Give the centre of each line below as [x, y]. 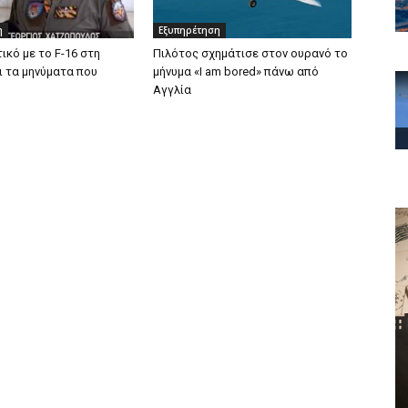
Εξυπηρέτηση [189, 30]
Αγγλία [172, 89]
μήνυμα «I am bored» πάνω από [236, 71]
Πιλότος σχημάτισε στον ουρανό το [250, 53]
